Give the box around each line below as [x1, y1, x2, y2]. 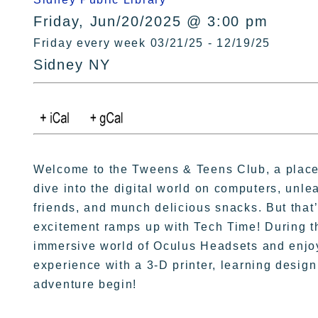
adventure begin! [33, 278, 138, 290]
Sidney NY [33, 57, 111, 72]
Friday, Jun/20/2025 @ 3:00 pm [33, 13, 268, 29]
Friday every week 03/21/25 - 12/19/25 [33, 37, 270, 49]
